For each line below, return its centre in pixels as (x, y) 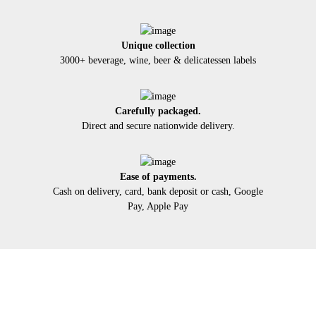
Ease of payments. (158, 177)
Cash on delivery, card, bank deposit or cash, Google (158, 192)
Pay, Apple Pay (158, 207)
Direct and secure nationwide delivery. (158, 126)
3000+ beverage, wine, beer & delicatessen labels (158, 61)
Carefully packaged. (158, 111)
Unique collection (158, 46)
